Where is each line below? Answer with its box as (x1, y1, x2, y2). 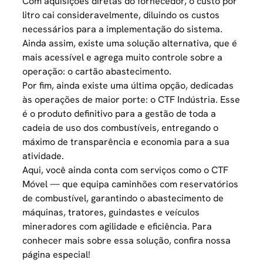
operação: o (22, 65, 76, 77)
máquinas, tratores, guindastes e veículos (22, 206, 200, 218)
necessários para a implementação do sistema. (22, 23, 223, 35)
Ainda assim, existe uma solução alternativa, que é (22, 37, 238, 49)
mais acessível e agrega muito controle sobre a (22, 51, 223, 63)
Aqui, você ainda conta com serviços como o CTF (22, 164, 229, 176)
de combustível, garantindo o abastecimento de (22, 192, 224, 204)
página (22, 248, 53, 261)
